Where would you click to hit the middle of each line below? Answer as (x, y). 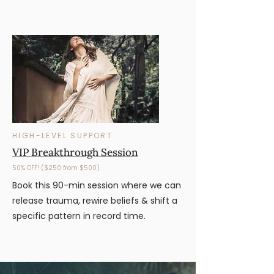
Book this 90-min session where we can (97, 185)
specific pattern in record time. (80, 216)
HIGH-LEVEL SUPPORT (63, 135)
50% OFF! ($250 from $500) (56, 168)
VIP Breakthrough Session (75, 152)
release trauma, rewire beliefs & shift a (95, 201)
